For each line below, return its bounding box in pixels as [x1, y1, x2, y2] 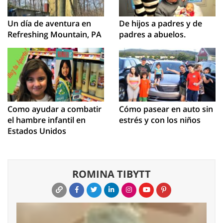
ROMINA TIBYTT [72, 167, 151, 181]
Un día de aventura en [7, 17, 91, 29]
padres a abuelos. [119, 28, 186, 40]
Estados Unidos [7, 125, 66, 136]
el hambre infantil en [7, 114, 86, 125]
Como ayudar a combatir [7, 103, 102, 114]
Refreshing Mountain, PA [7, 28, 102, 40]
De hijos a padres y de [119, 17, 202, 29]
